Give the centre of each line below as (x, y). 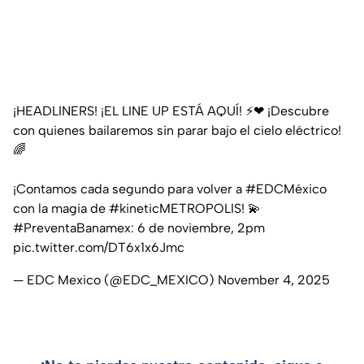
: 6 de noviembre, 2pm (198, 227)
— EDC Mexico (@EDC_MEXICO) (115, 279)
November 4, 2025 (274, 279)
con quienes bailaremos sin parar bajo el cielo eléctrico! (177, 130)
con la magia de (61, 208)
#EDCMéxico (286, 188)
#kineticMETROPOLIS (175, 208)
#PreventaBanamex (72, 227)
